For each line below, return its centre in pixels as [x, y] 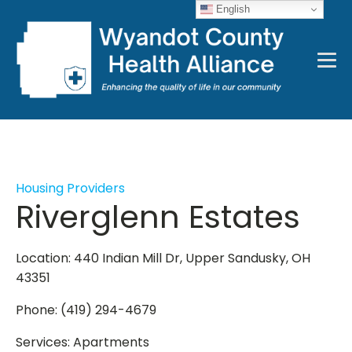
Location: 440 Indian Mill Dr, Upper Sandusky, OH [163, 258]
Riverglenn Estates [158, 217]
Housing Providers [70, 188]
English [232, 9]
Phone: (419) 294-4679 [86, 310]
